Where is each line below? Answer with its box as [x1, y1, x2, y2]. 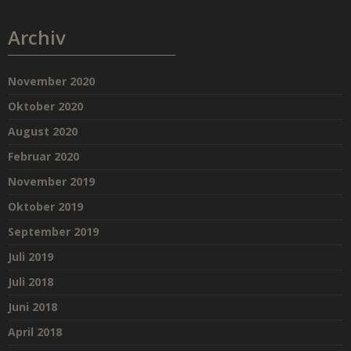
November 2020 [8, 74, 95, 89]
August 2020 [8, 124, 78, 139]
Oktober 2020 [8, 99, 83, 114]
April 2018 [8, 324, 62, 340]
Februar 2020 [8, 149, 79, 165]
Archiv [8, 24, 66, 51]
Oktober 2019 [8, 199, 83, 215]
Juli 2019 [8, 249, 53, 265]
